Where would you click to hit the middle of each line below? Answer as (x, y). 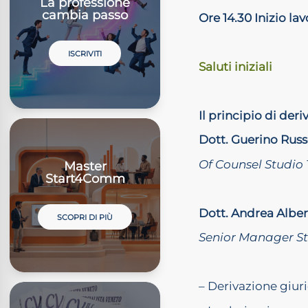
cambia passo (85, 15)
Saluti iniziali (236, 66)
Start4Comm (85, 179)
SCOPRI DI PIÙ (85, 217)
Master (85, 166)
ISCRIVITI (85, 53)
